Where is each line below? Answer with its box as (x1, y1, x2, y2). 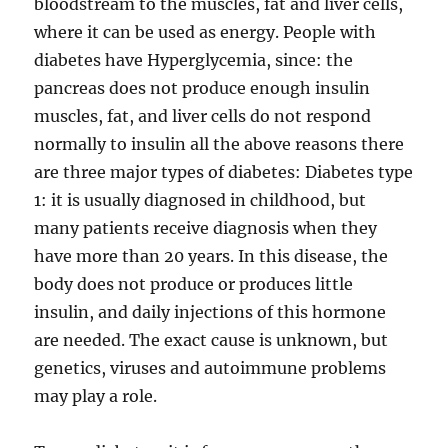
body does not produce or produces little (34, 274, 354, 294)
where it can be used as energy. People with (34, 22, 377, 42)
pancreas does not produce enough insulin (34, 78, 371, 98)
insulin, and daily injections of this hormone (34, 302, 387, 322)
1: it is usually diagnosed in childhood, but (34, 190, 367, 210)
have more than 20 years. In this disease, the (34, 246, 389, 266)
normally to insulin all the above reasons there (34, 134, 405, 154)
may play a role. (34, 386, 158, 406)
